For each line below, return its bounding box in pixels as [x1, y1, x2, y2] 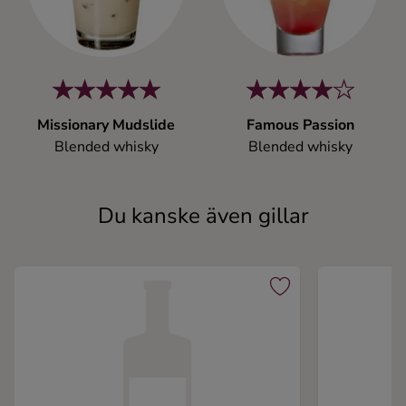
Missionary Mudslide [37, 115, 175, 135]
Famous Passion [246, 115, 354, 135]
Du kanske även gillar [97, 201, 309, 230]
